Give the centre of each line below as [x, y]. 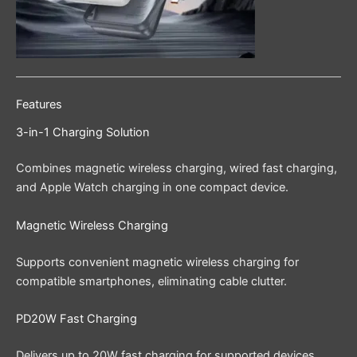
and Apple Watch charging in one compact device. [152, 188]
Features [39, 105]
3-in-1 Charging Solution [83, 132]
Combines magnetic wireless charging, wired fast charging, [177, 169]
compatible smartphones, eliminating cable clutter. [151, 281]
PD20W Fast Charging [76, 318]
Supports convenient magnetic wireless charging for [157, 262]
